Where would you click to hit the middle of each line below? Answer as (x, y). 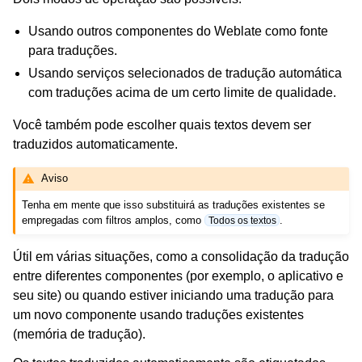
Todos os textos (242, 220)
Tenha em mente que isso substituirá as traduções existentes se (174, 204)
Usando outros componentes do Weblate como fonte (179, 32)
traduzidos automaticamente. (95, 145)
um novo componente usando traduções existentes (158, 314)
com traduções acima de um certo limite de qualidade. (183, 93)
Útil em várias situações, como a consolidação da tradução (181, 256)
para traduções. (73, 51)
